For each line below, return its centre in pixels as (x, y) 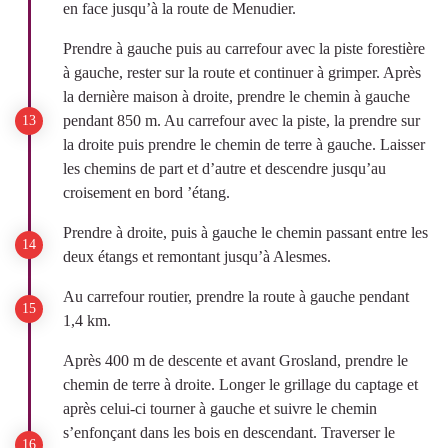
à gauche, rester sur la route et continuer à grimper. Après (242, 72)
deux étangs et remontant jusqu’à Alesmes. (197, 256)
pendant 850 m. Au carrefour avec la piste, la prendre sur (241, 120)
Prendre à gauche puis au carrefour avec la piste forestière (244, 48)
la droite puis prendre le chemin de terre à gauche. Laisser (244, 144)
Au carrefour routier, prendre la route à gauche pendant (236, 296)
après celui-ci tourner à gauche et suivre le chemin (220, 408)
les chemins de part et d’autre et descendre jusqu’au (224, 168)
